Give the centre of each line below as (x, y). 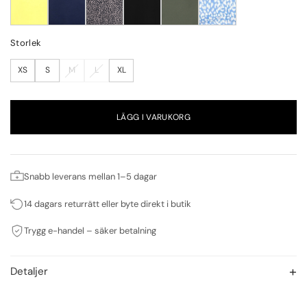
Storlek (26, 42)
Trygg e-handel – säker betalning (90, 231)
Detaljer (29, 271)
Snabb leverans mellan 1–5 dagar (90, 176)
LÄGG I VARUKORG (153, 118)
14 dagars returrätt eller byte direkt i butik (108, 204)
